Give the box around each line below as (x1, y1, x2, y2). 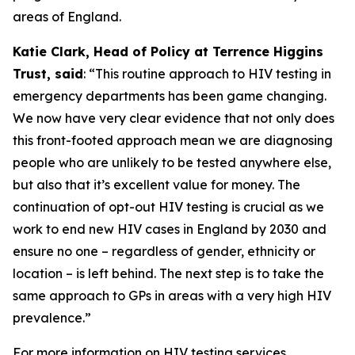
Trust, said (13, 66, 83, 82)
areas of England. (13, 9, 121, 25)
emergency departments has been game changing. (13, 88, 326, 104)
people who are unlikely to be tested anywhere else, (13, 155, 331, 170)
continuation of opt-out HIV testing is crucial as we (13, 199, 324, 215)
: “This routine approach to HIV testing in (83, 66, 331, 82)
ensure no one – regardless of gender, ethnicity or (13, 243, 315, 259)
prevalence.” (13, 310, 91, 326)
